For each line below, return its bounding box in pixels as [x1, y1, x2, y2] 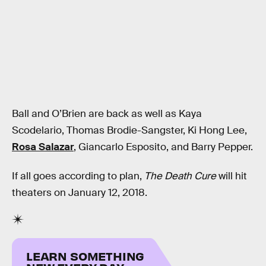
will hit [216, 170, 247, 183]
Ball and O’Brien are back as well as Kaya [12, 107, 202, 120]
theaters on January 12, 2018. [12, 186, 147, 199]
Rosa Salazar [12, 140, 74, 153]
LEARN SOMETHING [26, 248, 145, 263]
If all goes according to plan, [12, 170, 144, 183]
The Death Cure [144, 170, 216, 183]
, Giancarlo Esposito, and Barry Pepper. [74, 140, 253, 153]
